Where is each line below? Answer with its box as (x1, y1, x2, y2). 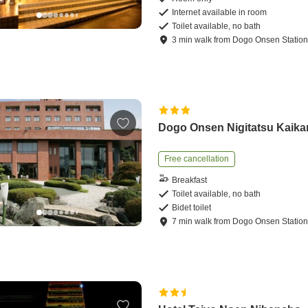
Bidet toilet (172, 203, 212, 213)
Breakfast (172, 175, 208, 185)
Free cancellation (164, 154, 230, 164)
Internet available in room (172, 8, 267, 18)
